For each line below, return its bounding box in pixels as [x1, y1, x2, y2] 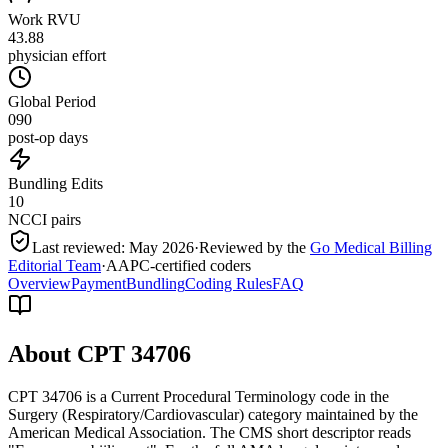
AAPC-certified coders [106, 256, 251, 274]
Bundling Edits [8, 174, 103, 192]
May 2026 [129, 238, 194, 256]
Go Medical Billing [310, 238, 432, 256]
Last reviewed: [32, 238, 125, 256]
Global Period [8, 92, 96, 110]
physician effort [8, 46, 106, 64]
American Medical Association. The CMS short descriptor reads [8, 423, 411, 441]
